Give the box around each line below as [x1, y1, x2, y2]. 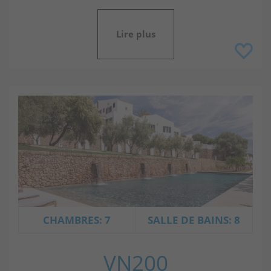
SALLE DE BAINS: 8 [148, 212, 240, 227]
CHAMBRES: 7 [43, 212, 111, 227]
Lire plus [116, 27, 155, 40]
